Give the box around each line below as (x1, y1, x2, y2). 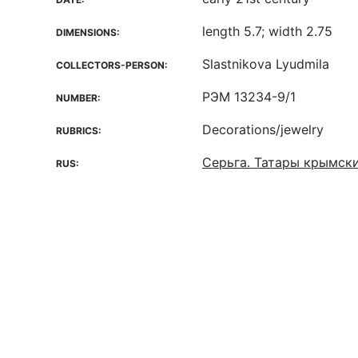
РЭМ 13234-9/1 (202, 89, 296, 105)
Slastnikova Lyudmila (202, 56, 329, 72)
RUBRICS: (56, 125, 101, 137)
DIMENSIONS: (56, 26, 120, 38)
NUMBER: (56, 92, 101, 104)
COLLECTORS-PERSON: (56, 59, 168, 71)
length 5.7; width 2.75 (202, 23, 332, 39)
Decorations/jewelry (202, 121, 324, 137)
